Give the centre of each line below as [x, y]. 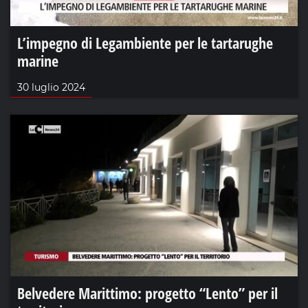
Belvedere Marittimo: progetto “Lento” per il [147, 293]
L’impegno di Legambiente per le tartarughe [145, 42]
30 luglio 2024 [51, 87]
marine [38, 60]
